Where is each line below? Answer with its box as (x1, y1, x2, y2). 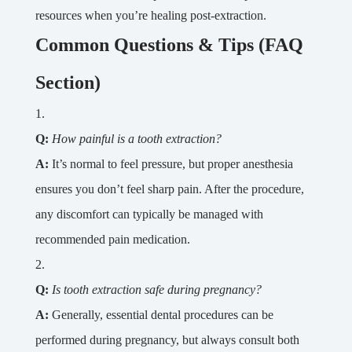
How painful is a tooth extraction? (51, 132, 222, 146)
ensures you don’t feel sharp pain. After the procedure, (35, 182, 304, 196)
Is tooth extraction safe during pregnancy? (51, 283, 262, 297)
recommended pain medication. (35, 233, 190, 247)
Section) (35, 72, 101, 93)
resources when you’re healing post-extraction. (35, 9, 266, 23)
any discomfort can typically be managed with (35, 207, 263, 222)
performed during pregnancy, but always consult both (35, 333, 299, 347)
